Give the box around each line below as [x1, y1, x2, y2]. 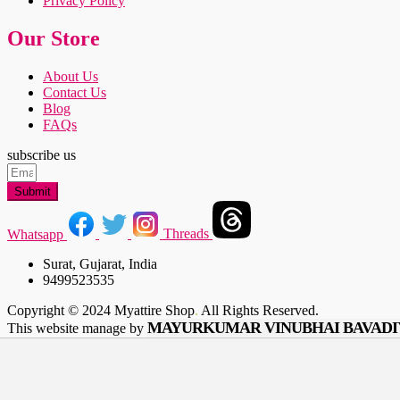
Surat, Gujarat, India [43, 256, 157, 272]
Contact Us [43, 84, 106, 100]
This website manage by [7, 321, 147, 337]
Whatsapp [7, 226, 63, 242]
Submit [14, 184, 51, 198]
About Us [43, 68, 98, 84]
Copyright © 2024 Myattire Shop [7, 303, 195, 319]
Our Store [7, 26, 100, 50]
